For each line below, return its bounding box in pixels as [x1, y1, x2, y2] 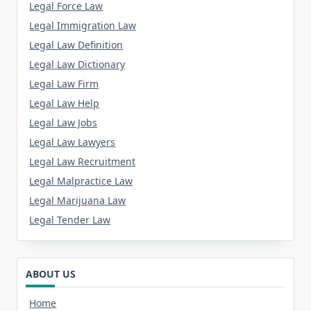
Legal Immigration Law [29, 19, 137, 33]
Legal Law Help [29, 96, 100, 110]
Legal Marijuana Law [29, 194, 126, 208]
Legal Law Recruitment [29, 155, 136, 169]
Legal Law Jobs [29, 116, 98, 130]
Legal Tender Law [29, 213, 111, 227]
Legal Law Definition [29, 38, 124, 52]
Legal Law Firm [29, 77, 99, 91]
